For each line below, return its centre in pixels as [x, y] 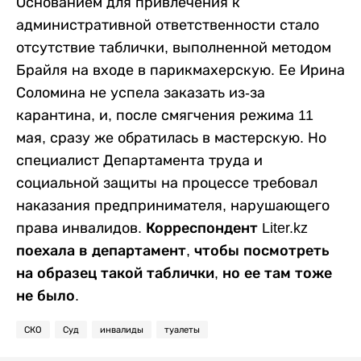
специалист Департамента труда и [139, 160]
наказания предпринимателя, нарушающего [173, 205]
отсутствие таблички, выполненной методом [174, 47]
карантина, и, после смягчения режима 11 [165, 115]
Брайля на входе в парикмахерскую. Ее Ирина [180, 70]
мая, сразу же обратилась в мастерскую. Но [171, 137]
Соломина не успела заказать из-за [141, 92]
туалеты [182, 329]
